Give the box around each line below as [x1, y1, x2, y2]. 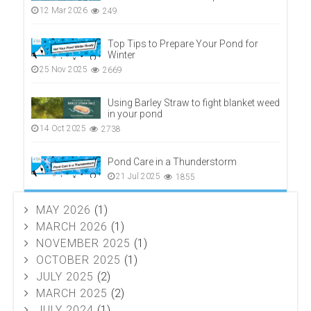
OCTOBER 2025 [33, 253, 124, 267]
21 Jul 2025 [116, 171, 160, 181]
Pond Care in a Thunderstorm [108, 155, 237, 167]
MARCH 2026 [33, 219, 111, 233]
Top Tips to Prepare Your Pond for [108, 37, 258, 49]
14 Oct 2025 [40, 123, 86, 133]
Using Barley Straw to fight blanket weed [108, 96, 280, 108]
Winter [108, 49, 135, 60]
